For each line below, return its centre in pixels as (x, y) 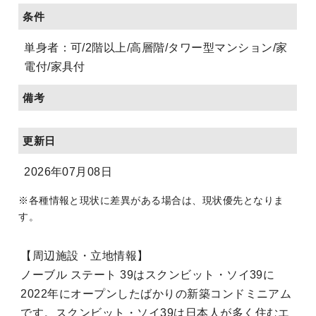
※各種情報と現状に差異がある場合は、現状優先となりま (151, 201)
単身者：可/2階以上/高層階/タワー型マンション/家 (156, 47)
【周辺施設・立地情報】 (85, 256)
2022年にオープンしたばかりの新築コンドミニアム (156, 294)
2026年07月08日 (68, 171)
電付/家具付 (55, 66)
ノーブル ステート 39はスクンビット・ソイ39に (148, 275)
